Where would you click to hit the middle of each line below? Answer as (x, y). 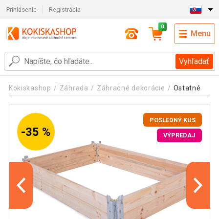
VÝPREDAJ (180, 135)
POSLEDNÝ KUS (173, 120)
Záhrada (74, 88)
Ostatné (187, 88)
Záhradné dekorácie (131, 88)
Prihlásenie (21, 9)
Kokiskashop (30, 88)
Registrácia (65, 9)
